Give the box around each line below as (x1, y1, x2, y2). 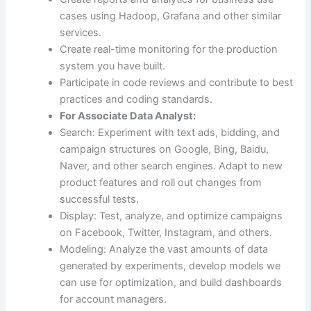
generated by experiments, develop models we (60, 259, 281, 272)
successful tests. (60, 192, 140, 205)
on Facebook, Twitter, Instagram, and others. (60, 226, 273, 239)
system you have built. (60, 59, 166, 72)
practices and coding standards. (60, 92, 213, 106)
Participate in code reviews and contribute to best (60, 76, 294, 89)
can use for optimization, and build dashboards (60, 276, 283, 289)
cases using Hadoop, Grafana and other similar (60, 9, 282, 22)
